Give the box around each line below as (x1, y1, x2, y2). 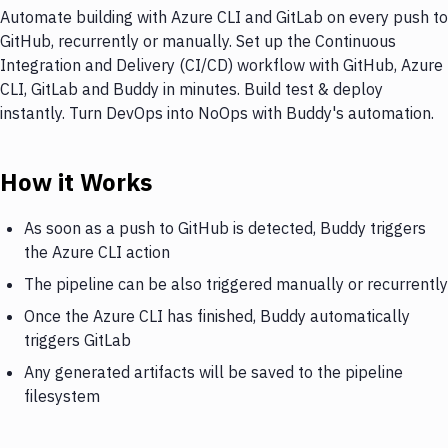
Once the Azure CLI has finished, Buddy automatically (24, 305, 410, 326)
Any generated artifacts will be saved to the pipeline (24, 361, 403, 382)
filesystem (24, 385, 100, 406)
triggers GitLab (24, 329, 131, 350)
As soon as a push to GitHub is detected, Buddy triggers (24, 217, 426, 238)
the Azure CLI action (24, 241, 170, 262)
